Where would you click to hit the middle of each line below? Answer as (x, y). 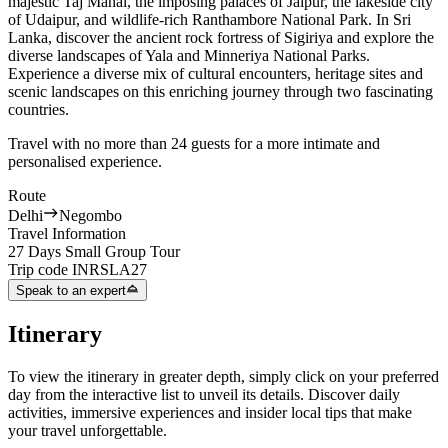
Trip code (40, 270)
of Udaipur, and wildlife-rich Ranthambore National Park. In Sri (209, 20)
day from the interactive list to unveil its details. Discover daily (204, 395)
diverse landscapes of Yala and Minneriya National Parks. (189, 56)
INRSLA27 (109, 270)
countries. (38, 110)
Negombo (90, 216)
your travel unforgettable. (87, 431)
